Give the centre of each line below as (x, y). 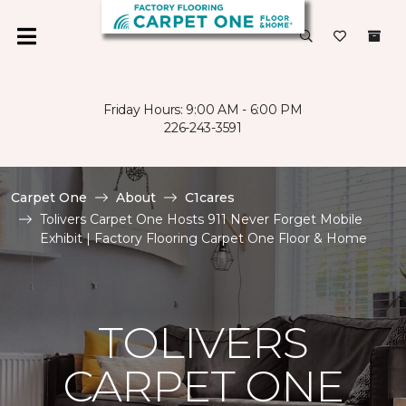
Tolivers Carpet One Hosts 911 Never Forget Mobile (201, 219)
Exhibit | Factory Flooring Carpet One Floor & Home (203, 238)
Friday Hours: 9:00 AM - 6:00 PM (203, 110)
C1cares (210, 198)
